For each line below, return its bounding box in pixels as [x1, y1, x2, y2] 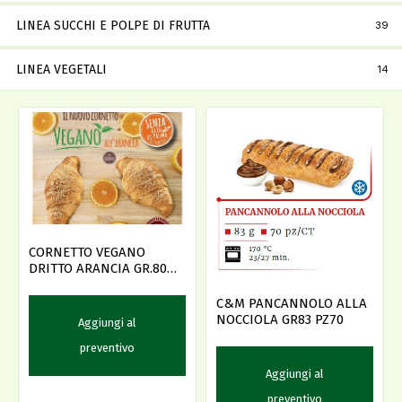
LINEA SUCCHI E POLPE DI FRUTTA [16, 18, 210, 34]
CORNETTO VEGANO [29, 244, 145, 261]
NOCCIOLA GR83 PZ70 [216, 310, 344, 328]
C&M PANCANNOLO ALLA [216, 294, 367, 311]
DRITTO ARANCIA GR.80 [29, 260, 167, 277]
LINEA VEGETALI [16, 62, 107, 78]
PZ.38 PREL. [29, 276, 96, 293]
